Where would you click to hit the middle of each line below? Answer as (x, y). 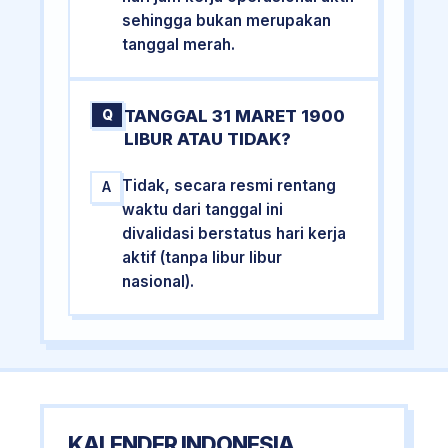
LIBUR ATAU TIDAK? (208, 138)
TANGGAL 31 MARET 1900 (235, 115)
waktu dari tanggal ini (203, 209)
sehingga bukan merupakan (227, 21)
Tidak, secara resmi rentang (229, 185)
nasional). (158, 281)
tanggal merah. (179, 45)
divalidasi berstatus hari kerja (234, 233)
